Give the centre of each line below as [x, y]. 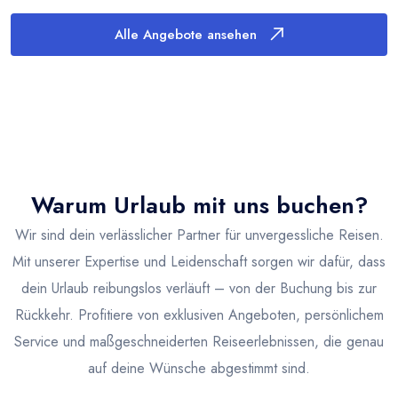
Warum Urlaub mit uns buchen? [199, 205]
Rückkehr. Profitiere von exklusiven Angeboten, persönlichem [199, 314]
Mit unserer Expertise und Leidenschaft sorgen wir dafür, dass [199, 261]
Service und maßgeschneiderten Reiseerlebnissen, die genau [199, 341]
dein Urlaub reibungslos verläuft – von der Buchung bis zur [199, 288]
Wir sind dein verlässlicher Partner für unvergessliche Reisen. [199, 235]
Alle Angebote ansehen [186, 34]
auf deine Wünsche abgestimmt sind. [199, 368]
